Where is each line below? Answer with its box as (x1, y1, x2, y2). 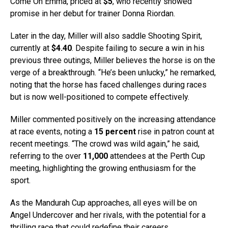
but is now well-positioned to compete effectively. (10, 92, 189, 102)
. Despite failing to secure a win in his (72, 43, 205, 53)
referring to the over (10, 151, 83, 161)
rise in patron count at (136, 127, 214, 137)
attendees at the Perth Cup (108, 151, 205, 161)
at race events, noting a (10, 127, 94, 137)
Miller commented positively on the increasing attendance (10, 115, 216, 125)
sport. (10, 176, 31, 186)
